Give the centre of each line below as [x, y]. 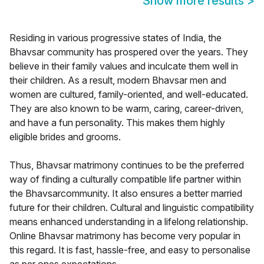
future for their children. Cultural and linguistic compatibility [132, 208]
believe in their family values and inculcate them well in [124, 66]
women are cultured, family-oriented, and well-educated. [129, 95]
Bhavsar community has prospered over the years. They [129, 52]
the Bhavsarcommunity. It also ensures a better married [126, 194]
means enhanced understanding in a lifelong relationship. [129, 222]
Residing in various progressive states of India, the [115, 38]
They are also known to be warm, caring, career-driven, [126, 109]
